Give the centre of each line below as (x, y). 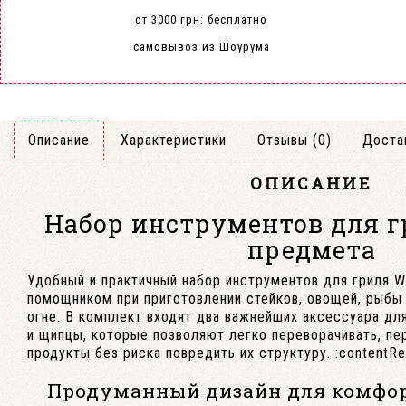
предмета (311, 250)
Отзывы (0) (295, 140)
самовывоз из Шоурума (201, 47)
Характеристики (174, 140)
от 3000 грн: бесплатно (202, 19)
